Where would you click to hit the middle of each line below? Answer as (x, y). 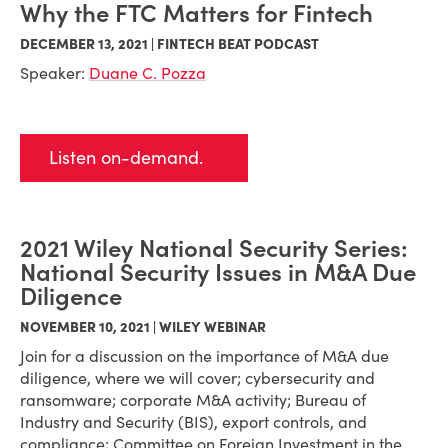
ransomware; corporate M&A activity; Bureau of (193, 400)
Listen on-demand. (126, 157)
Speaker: (54, 73)
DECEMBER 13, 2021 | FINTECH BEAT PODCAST (169, 44)
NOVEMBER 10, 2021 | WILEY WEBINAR (143, 327)
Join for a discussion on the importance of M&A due (204, 356)
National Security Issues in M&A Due (218, 272)
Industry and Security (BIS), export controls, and (193, 422)
